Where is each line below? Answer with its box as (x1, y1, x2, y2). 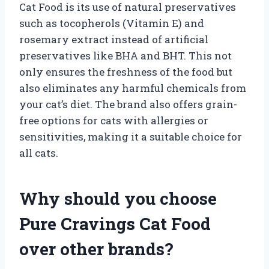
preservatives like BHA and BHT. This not (19, 48, 232, 62)
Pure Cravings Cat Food (19, 212, 211, 235)
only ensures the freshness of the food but (19, 64, 232, 79)
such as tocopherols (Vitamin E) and (19, 16, 204, 30)
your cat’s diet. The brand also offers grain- (19, 97, 237, 111)
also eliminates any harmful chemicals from (19, 80, 246, 95)
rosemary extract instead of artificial (19, 32, 208, 46)
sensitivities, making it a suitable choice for (19, 129, 242, 144)
